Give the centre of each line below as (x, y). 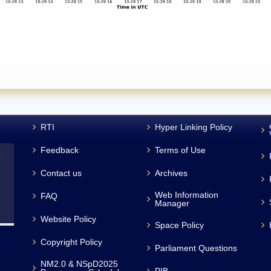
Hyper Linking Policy (193, 127)
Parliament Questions (196, 248)
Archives (171, 173)
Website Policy (69, 219)
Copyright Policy (72, 242)
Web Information (186, 195)
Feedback (60, 150)
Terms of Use (180, 150)
